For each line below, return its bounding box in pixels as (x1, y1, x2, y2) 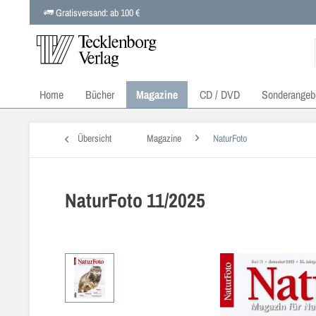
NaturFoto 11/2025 (65, 187, 205, 214)
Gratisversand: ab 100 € (54, 6, 140, 19)
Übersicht (78, 132, 111, 145)
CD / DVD (200, 87, 240, 102)
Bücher (85, 87, 114, 102)
